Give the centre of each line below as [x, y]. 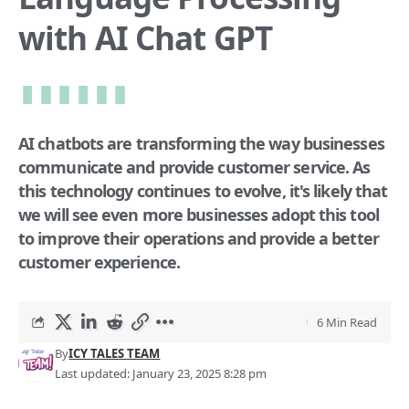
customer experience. [100, 262]
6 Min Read [347, 322]
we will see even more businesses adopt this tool [199, 214]
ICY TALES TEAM [115, 353]
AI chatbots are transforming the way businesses [201, 143]
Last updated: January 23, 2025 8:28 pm [161, 373]
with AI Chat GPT [145, 37]
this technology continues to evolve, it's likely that [203, 190]
